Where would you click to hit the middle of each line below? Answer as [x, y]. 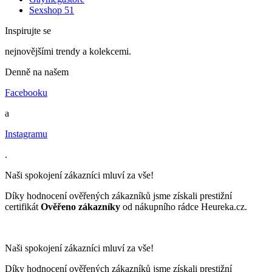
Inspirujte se [28, 30]
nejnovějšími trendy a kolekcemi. [68, 51]
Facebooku [26, 92]
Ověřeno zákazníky [80, 206]
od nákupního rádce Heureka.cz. [184, 206]
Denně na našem [37, 72]
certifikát [23, 206]
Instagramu [26, 134]
